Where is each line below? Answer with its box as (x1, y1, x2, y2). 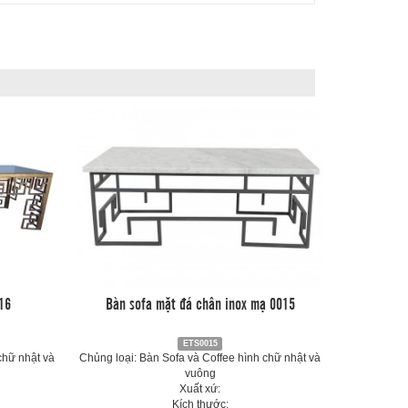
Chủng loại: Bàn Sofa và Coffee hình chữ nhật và (79, 352, 321, 364)
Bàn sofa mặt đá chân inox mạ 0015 (105, 291, 295, 313)
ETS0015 (182, 339, 218, 348)
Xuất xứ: (179, 382, 221, 395)
